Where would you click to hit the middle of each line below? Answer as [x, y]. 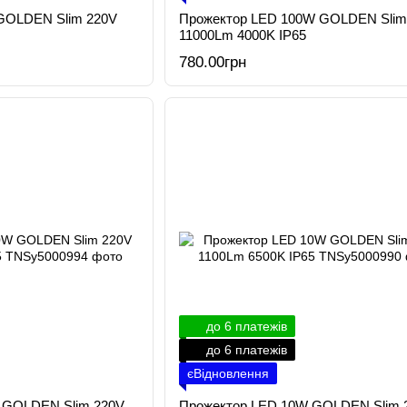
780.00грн [212, 62]
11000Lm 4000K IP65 [242, 35]
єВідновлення [228, 373]
